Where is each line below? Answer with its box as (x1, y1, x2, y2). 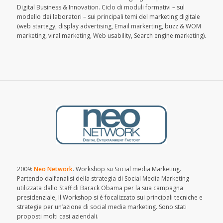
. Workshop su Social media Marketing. (72, 165, 181, 174)
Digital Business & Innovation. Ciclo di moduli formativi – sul (16, 3, 185, 12)
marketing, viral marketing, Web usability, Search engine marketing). (16, 31, 206, 40)
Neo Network (33, 165, 73, 174)
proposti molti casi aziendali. (16, 212, 99, 221)
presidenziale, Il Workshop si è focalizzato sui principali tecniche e (16, 193, 203, 202)
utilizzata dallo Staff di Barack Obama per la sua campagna (16, 184, 183, 193)
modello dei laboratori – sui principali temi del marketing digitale (16, 12, 200, 21)
